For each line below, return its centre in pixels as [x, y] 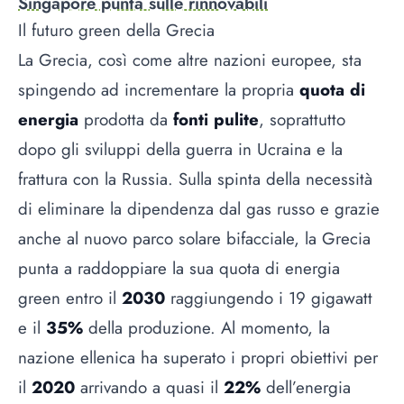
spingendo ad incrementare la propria [159, 90]
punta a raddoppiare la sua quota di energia [179, 269]
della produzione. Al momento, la [207, 328]
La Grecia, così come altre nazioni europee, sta [190, 60]
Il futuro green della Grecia [116, 31]
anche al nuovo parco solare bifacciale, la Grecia [194, 239]
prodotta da [126, 120]
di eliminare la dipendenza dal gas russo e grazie [199, 209]
